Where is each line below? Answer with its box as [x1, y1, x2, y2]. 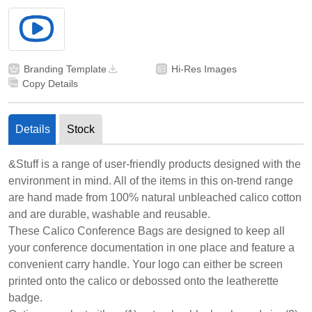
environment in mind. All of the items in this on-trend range [8, 174, 293, 187]
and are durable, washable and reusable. [8, 208, 210, 220]
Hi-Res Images [171, 63, 237, 75]
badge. [8, 291, 42, 304]
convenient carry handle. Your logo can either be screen [8, 258, 283, 270]
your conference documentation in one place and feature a [8, 241, 295, 253]
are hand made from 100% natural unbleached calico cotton [8, 191, 302, 203]
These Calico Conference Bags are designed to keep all [8, 224, 285, 237]
